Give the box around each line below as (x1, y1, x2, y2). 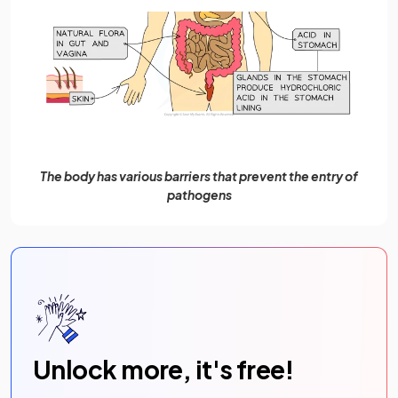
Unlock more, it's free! (33, 354, 294, 386)
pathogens (166, 187, 232, 203)
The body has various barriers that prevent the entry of (40, 168, 358, 185)
